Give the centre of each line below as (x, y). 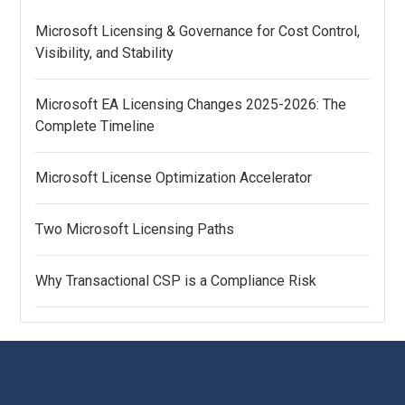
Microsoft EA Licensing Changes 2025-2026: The (191, 105)
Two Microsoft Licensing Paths (135, 230)
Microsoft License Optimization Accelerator (174, 178)
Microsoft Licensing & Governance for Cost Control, (198, 32)
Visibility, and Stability (105, 53)
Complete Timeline (95, 127)
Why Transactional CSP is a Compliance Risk (176, 281)
